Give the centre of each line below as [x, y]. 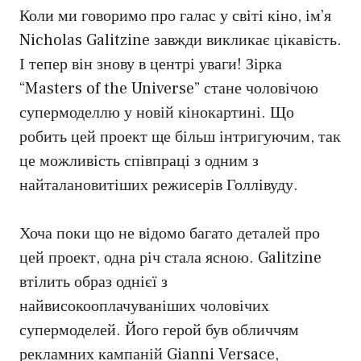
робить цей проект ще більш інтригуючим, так [180, 137]
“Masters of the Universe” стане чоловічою [169, 89]
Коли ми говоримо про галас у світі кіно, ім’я [175, 17]
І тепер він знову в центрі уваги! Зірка [151, 65]
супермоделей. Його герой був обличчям [159, 331]
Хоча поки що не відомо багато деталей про [170, 234]
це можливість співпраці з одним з [139, 162]
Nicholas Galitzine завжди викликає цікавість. [180, 41]
